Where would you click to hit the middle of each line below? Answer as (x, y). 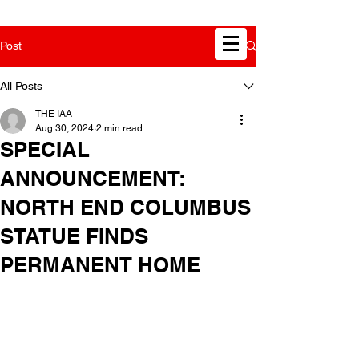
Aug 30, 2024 (65, 128)
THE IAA (54, 113)
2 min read (119, 128)
